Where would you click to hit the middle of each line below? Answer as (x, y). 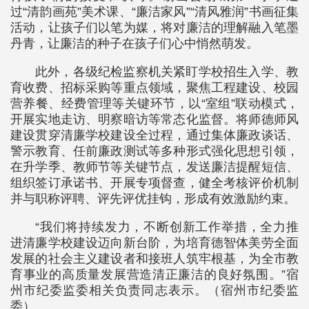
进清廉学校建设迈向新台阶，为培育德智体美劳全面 (154, 243)
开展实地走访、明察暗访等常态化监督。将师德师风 (154, 119)
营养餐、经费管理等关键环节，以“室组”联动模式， (154, 103)
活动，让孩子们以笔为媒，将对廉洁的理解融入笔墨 (154, 28)
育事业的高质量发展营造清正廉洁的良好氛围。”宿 (154, 275)
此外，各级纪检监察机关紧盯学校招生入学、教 (167, 72)
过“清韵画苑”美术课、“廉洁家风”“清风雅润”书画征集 (154, 12)
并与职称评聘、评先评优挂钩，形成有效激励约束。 (153, 199)
